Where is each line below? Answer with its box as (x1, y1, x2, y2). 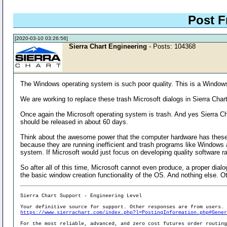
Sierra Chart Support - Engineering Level (20, 193, 142, 199)
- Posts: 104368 (147, 42, 196, 50)
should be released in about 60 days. (20, 118, 129, 126)
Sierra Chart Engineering (69, 42, 147, 50)
